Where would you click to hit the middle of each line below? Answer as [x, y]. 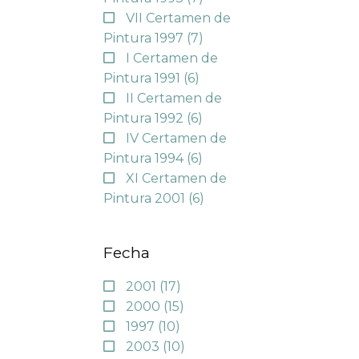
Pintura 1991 [143, 78]
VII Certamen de [178, 18]
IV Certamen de [176, 138]
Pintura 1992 [145, 118]
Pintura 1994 [145, 158]
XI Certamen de [176, 178]
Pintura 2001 [145, 198]
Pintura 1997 [145, 38]
